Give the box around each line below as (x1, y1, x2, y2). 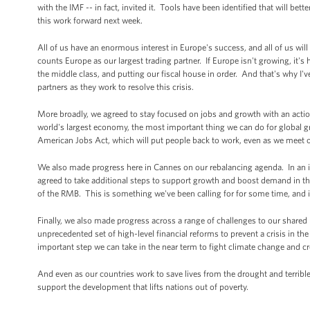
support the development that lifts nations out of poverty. (37, 282, 248, 292)
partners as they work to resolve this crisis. (37, 82, 194, 92)
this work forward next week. (37, 15, 143, 26)
